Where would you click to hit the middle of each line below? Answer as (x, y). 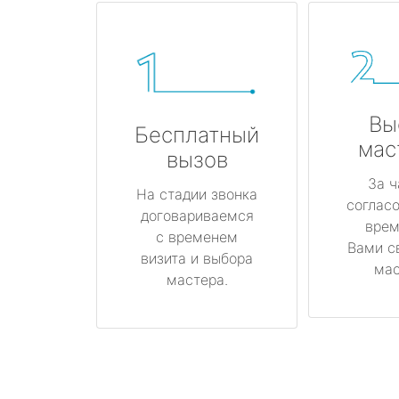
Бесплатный (197, 134)
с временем (197, 236)
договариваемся (197, 215)
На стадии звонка (197, 194)
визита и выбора (197, 258)
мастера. (197, 279)
